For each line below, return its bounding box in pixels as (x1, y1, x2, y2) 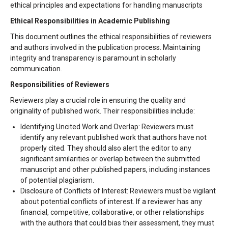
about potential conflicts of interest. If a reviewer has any (20, 197, 202, 206)
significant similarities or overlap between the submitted (20, 155, 200, 163)
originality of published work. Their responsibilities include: (10, 107, 195, 115)
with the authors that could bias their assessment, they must (20, 219, 214, 227)
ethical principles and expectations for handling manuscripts (10, 1, 203, 9)
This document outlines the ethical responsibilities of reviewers (10, 33, 212, 41)
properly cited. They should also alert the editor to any (20, 144, 191, 152)
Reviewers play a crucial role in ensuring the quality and (10, 96, 186, 104)
